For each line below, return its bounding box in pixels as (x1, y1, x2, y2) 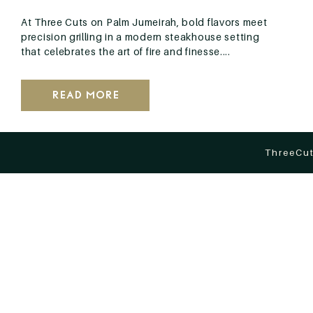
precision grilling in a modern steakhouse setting (21, 31, 260, 43)
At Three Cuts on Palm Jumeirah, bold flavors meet (21, 16, 268, 28)
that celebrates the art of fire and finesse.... (21, 45, 231, 57)
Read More (51, 89, 119, 101)
